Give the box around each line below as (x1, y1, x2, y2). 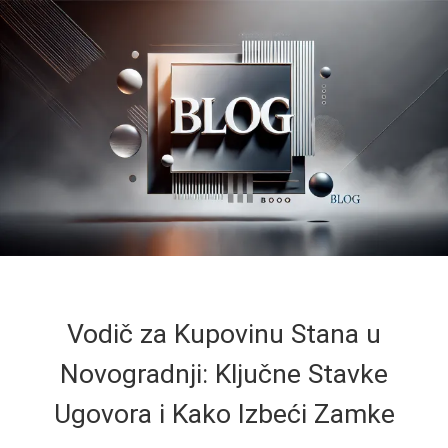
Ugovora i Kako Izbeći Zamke (53, 397, 395, 430)
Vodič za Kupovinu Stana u (67, 317, 381, 350)
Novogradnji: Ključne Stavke (60, 357, 388, 390)
